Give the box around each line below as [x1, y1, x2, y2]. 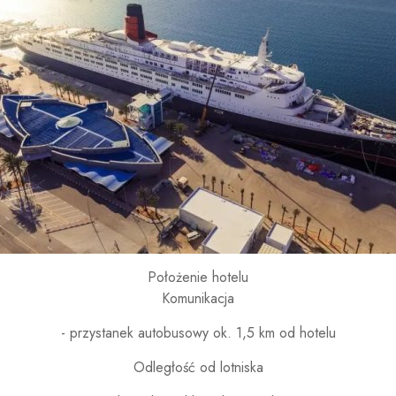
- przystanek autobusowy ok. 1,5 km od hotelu [60, 323, 336, 343]
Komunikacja [162, 288, 234, 308]
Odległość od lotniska [133, 357, 263, 377]
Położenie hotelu [148, 267, 248, 287]
